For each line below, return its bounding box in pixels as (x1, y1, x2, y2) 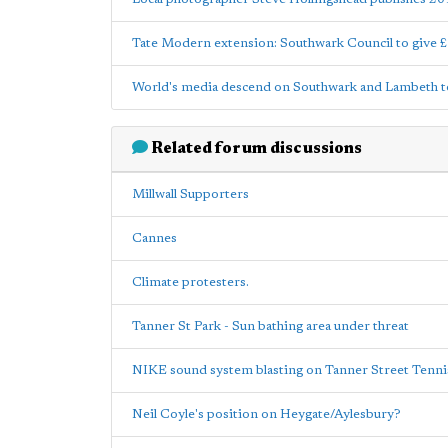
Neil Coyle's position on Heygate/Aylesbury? (132, 408, 401, 421)
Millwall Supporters (132, 188, 249, 201)
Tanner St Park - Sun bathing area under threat (132, 320, 409, 333)
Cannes (132, 232, 177, 245)
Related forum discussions (148, 141, 362, 157)
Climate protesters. (132, 276, 249, 289)
